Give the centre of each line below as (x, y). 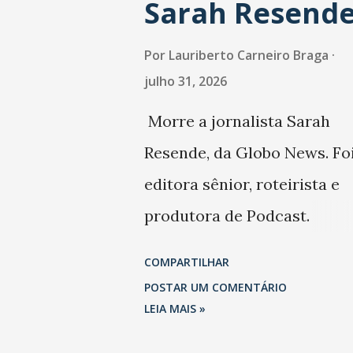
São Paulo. (182, 279)
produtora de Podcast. (227, 216)
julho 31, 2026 (185, 82)
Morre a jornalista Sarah (237, 121)
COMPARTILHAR (186, 262)
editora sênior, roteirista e (242, 184)
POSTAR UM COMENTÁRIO (215, 288)
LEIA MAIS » (175, 309)
